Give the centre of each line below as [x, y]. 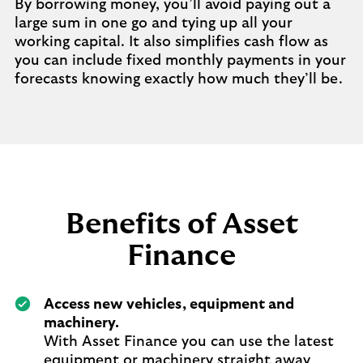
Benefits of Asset [181, 224]
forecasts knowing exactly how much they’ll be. [179, 79]
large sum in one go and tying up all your [154, 23]
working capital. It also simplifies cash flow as [171, 42]
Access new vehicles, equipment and [169, 305]
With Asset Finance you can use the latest [189, 342]
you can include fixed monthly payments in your [180, 61]
